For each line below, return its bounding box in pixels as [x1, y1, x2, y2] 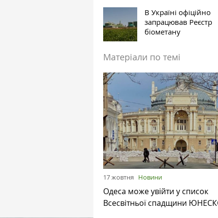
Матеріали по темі [103, 51, 181, 63]
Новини [138, 172, 162, 182]
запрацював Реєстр [145, 17, 212, 27]
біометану [145, 26, 181, 36]
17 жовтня [103, 172, 134, 182]
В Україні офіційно [145, 7, 211, 17]
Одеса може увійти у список [103, 185, 208, 197]
